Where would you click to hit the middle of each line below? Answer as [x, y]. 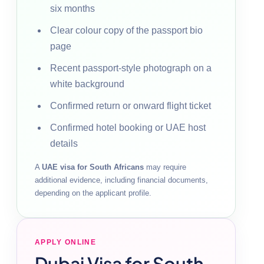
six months [72, 8]
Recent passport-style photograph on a [131, 68]
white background [87, 84]
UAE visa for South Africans [93, 167]
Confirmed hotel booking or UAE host [128, 127]
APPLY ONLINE [66, 242]
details [64, 143]
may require [165, 167]
